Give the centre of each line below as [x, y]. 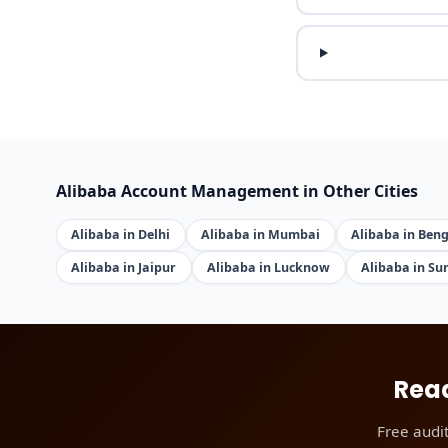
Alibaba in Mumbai [261, 234]
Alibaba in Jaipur [124, 267]
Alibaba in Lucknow [269, 267]
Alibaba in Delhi [121, 234]
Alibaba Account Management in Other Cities [237, 190]
